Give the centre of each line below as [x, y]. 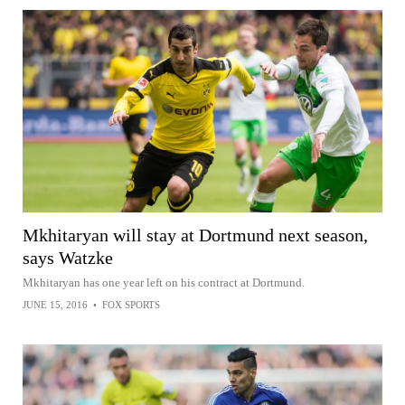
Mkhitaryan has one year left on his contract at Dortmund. [164, 282]
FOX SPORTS [131, 304]
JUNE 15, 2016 [55, 304]
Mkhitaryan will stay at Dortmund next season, [195, 235]
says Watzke [68, 257]
